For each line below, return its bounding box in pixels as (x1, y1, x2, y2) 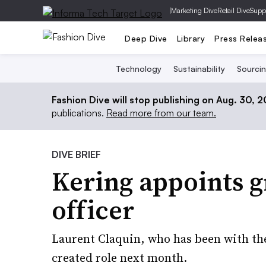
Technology (115, 64, 161, 74)
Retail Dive (217, 6, 250, 15)
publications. (52, 107, 106, 119)
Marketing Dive (171, 6, 217, 15)
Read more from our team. (106, 107, 216, 119)
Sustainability (173, 64, 225, 74)
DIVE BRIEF (52, 148, 101, 160)
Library (176, 33, 205, 43)
